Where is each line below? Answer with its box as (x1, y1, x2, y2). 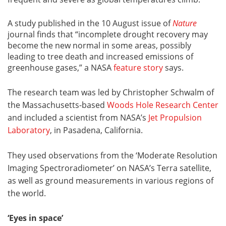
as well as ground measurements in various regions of (8, 175, 213, 186)
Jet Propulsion (148, 112, 202, 123)
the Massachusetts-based (8, 99, 107, 110)
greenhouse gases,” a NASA (8, 62, 114, 73)
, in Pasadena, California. (50, 125, 143, 136)
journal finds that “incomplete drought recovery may (8, 29, 208, 40)
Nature (173, 18, 197, 29)
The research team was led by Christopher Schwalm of (8, 87, 214, 98)
